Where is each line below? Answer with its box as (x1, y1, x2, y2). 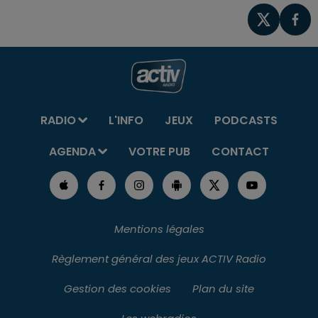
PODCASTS (214, 111, 278, 128)
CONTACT (211, 143, 269, 160)
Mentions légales (114, 221, 204, 236)
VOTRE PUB (128, 143, 190, 160)
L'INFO (108, 111, 143, 128)
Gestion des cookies (64, 280, 171, 296)
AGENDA (49, 143, 96, 160)
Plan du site (192, 280, 254, 296)
